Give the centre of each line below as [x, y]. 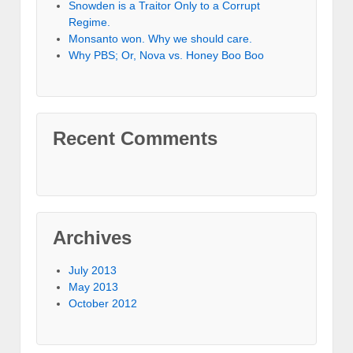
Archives [92, 238]
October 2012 [103, 304]
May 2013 [93, 287]
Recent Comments [135, 139]
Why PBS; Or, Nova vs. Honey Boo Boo [166, 56]
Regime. [89, 22]
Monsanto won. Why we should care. [160, 39]
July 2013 [93, 271]
